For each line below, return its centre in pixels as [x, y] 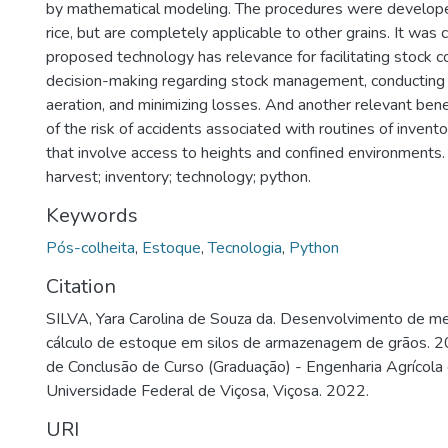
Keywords [92, 215]
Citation [81, 286]
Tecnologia [245, 248]
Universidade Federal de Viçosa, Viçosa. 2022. [207, 391]
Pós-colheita [90, 248]
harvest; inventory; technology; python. [178, 177]
